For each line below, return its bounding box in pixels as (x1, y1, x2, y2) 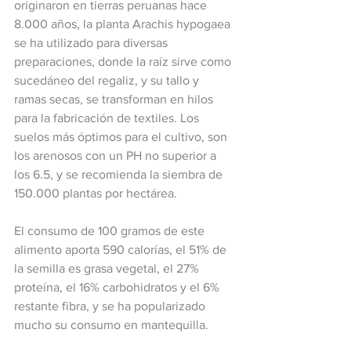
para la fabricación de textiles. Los (14, 111, 202, 125)
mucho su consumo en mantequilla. (14, 318, 215, 331)
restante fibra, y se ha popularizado (14, 299, 208, 313)
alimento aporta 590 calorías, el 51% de (14, 243, 230, 256)
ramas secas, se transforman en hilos (14, 92, 216, 106)
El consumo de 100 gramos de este (14, 224, 208, 237)
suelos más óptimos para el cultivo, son (14, 130, 230, 143)
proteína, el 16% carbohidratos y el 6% (14, 280, 223, 294)
